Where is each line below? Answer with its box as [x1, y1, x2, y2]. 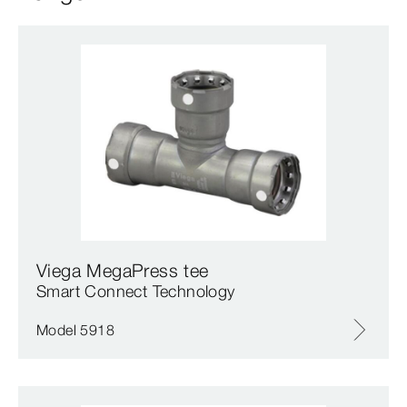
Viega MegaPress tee [36, 258, 209, 282]
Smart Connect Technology [36, 280, 235, 302]
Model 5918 [36, 320, 114, 339]
